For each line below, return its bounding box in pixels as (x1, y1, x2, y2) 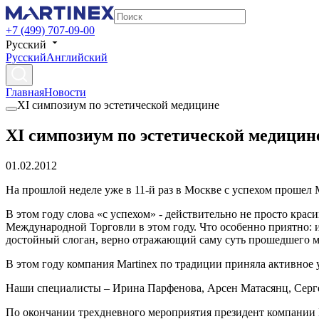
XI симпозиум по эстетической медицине (17, 99, 219, 111)
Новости (44, 86, 86, 98)
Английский (46, 51, 108, 63)
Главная (6, 86, 44, 98)
